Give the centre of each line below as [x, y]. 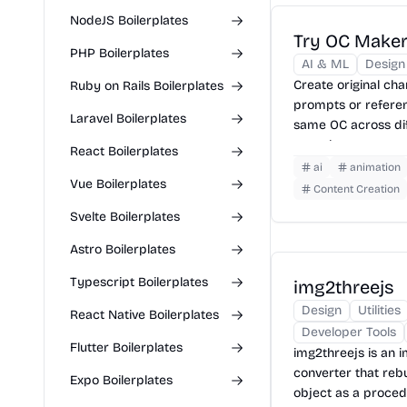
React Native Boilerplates [144, 315]
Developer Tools [349, 332]
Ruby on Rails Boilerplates [147, 86]
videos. [313, 165]
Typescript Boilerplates [139, 282]
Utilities [379, 310]
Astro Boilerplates [123, 249]
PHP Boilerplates [119, 53]
